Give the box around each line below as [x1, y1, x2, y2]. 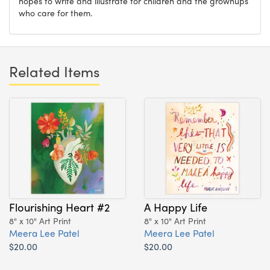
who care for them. [19, 7, 92, 19]
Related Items [9, 61, 99, 82]
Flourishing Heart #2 [9, 198, 110, 215]
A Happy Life [144, 198, 207, 215]
